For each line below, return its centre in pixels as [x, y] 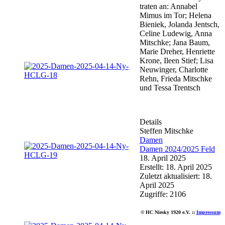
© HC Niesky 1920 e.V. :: [168, 212]
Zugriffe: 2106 [163, 194]
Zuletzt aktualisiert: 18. [176, 176]
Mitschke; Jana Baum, [175, 42]
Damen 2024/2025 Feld [177, 149]
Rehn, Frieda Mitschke [176, 78]
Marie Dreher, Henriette [177, 51]
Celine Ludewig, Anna [176, 33]
